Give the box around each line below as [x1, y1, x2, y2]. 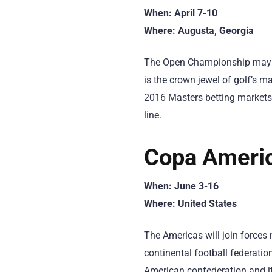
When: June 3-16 [144, 180, 219, 192]
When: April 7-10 [144, 7, 217, 19]
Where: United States [144, 198, 237, 209]
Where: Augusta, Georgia [144, 24, 254, 36]
